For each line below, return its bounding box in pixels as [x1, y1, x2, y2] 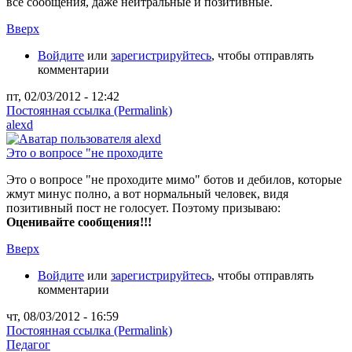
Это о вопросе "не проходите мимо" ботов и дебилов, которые [6, 172, 342, 186]
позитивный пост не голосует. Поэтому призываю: [6, 200, 280, 214]
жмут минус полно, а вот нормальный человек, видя [6, 186, 288, 200]
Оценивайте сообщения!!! [6, 214, 152, 229]
